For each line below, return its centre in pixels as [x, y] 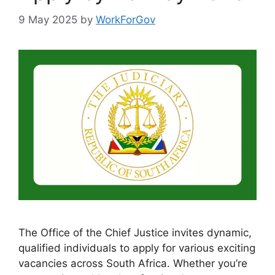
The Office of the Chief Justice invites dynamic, [135, 233]
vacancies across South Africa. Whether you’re [133, 264]
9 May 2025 [48, 19]
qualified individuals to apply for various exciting [137, 248]
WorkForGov [126, 19]
